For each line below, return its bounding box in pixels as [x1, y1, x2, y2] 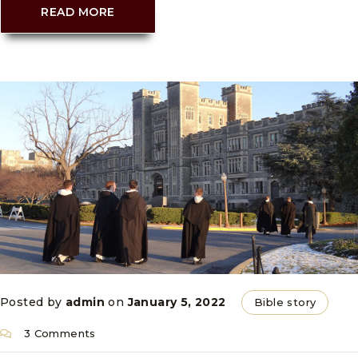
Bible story [254, 296, 316, 309]
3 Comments [20, 327, 96, 340]
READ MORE [41, 4, 115, 19]
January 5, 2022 [127, 295, 226, 310]
